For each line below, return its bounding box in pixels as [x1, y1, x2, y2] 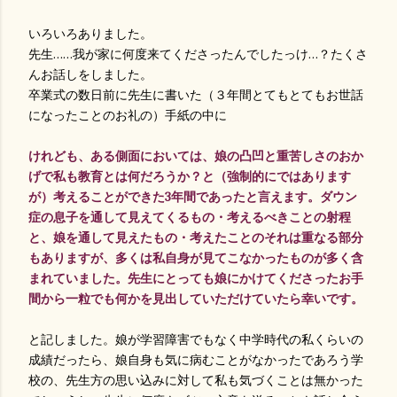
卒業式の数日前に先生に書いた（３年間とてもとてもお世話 [28, 87, 363, 103]
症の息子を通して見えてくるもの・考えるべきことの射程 [28, 209, 351, 225]
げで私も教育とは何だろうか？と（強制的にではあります [28, 168, 351, 184]
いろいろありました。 [28, 26, 152, 42]
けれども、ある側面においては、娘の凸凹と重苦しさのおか [28, 148, 363, 164]
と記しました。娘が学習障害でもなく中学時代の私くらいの [28, 331, 363, 347]
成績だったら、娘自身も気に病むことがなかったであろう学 [28, 352, 363, 368]
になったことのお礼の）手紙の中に [28, 107, 227, 123]
